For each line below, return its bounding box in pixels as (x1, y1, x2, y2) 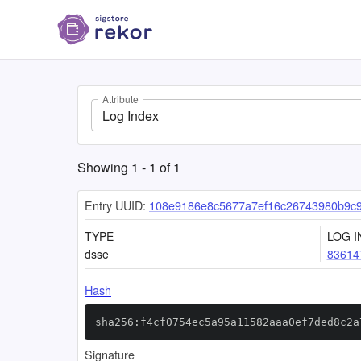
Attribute (102, 92, 139, 106)
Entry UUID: (85, 197, 146, 214)
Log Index (102, 106, 159, 125)
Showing (77, 158, 131, 176)
